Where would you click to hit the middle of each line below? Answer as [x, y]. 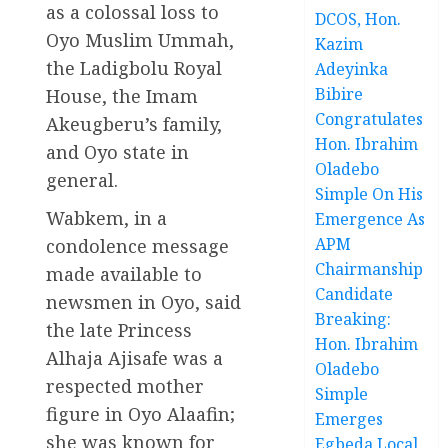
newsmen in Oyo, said [143, 301]
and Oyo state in [117, 151]
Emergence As [370, 218]
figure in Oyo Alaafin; [140, 413]
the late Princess [119, 329]
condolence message [137, 245]
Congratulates [369, 118]
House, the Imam [122, 95]
